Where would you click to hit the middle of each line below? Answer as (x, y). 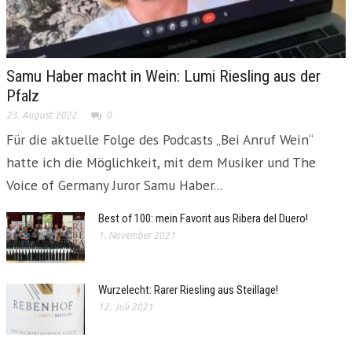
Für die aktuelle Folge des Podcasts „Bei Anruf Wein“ (159, 139)
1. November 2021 (137, 235)
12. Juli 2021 (126, 306)
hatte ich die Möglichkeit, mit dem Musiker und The (161, 162)
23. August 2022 (42, 115)
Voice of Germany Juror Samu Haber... (114, 185)
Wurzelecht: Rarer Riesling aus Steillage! (188, 290)
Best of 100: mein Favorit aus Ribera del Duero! (203, 218)
